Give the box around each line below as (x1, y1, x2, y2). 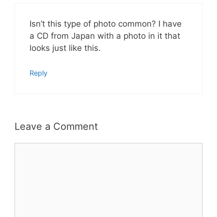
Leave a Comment (15, 121, 98, 132)
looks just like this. (30, 43, 101, 53)
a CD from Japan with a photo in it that (30, 31, 180, 41)
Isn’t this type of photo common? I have (30, 19, 182, 29)
